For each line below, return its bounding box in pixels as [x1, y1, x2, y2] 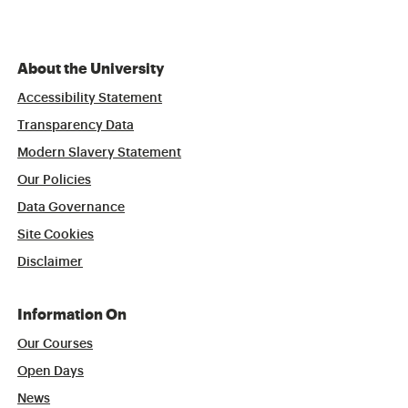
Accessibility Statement [17, 92, 163, 106]
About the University [17, 62, 165, 77]
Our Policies [17, 174, 92, 188]
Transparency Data [17, 119, 135, 133]
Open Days [17, 365, 85, 379]
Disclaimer [17, 256, 84, 270]
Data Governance [17, 201, 126, 215]
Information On [17, 308, 127, 323]
